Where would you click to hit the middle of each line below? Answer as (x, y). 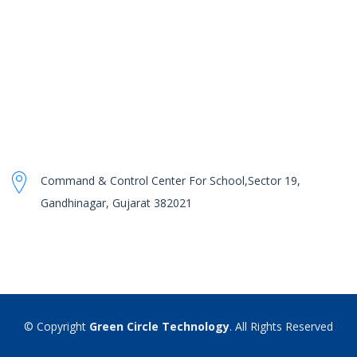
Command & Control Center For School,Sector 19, (171, 181)
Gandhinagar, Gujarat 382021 (116, 203)
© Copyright (57, 327)
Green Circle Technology (159, 327)
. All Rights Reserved (281, 327)
